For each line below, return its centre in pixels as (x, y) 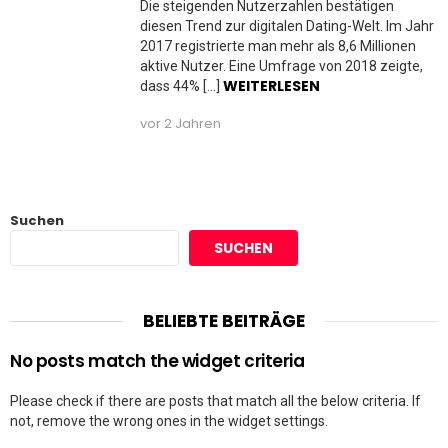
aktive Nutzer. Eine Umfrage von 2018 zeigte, (281, 66)
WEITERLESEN (271, 86)
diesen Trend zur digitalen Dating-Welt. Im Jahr (287, 26)
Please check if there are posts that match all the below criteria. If (215, 401)
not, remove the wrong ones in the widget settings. (169, 421)
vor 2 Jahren (180, 124)
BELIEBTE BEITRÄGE (224, 321)
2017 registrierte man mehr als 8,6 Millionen (278, 46)
